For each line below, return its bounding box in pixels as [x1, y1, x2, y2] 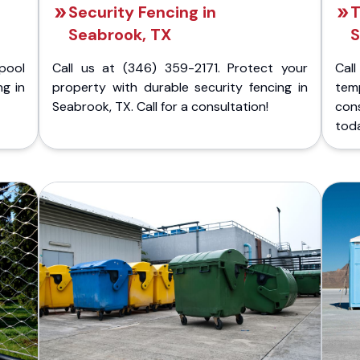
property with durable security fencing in [52, 79, 308, 96]
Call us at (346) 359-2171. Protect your [52, 59, 308, 76]
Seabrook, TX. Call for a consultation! [52, 98, 268, 115]
